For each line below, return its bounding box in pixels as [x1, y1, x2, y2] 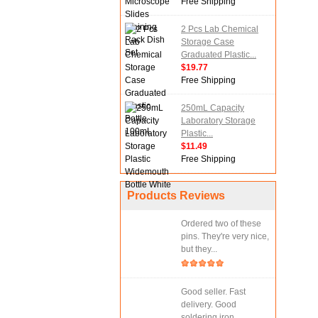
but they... [181, 244, 217, 254]
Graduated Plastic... [181, 50, 256, 60]
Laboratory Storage [181, 116, 256, 126]
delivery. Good [181, 300, 236, 309]
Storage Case [181, 37, 234, 47]
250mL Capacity [181, 103, 244, 113]
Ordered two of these [181, 219, 261, 229]
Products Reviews [127, 190, 225, 202]
